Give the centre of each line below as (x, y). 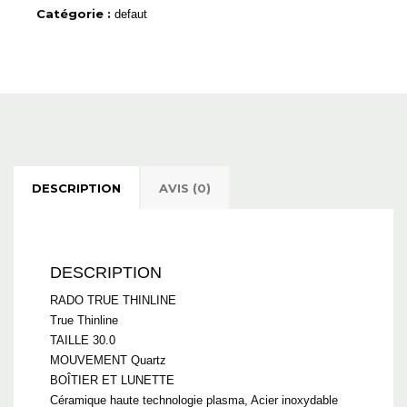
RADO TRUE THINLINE (113, 300)
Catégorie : (75, 13)
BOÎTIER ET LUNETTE (112, 380)
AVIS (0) (185, 188)
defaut (131, 14)
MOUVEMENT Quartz (108, 360)
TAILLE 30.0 (83, 340)
